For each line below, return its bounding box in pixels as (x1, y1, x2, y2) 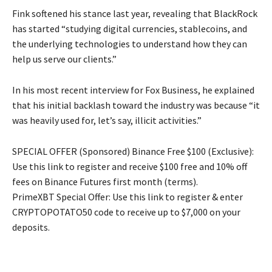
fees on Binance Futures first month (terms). (12, 175, 198, 188)
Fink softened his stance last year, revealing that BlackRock (12, 7, 257, 20)
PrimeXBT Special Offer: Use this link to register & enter (12, 191, 243, 203)
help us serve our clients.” (12, 53, 117, 66)
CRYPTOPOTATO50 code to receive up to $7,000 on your (12, 206, 240, 219)
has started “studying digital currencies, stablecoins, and (12, 22, 247, 35)
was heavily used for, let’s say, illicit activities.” (12, 114, 202, 127)
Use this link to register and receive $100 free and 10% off (12, 160, 247, 173)
